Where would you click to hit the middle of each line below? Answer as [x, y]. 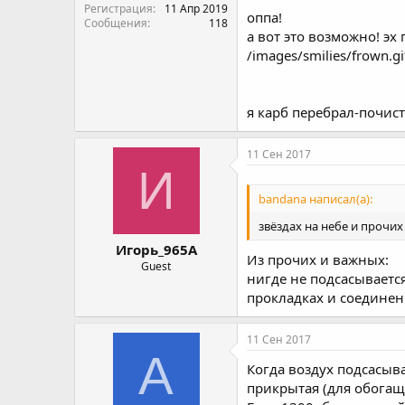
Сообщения [116, 23]
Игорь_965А [156, 250]
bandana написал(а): [316, 198]
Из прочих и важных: [318, 259]
